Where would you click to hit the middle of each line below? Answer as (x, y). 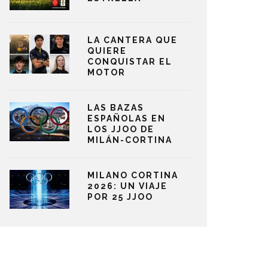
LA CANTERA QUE (133, 40)
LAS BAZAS (116, 108)
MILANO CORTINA (133, 175)
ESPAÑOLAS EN (127, 118)
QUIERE (107, 51)
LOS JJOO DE (121, 129)
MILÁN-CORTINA (130, 140)
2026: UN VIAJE (127, 186)
